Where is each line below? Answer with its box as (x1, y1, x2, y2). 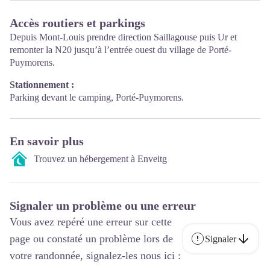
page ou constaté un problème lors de (10, 233, 173, 245)
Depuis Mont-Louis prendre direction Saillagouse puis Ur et (10, 32, 237, 42)
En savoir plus (10, 134, 84, 148)
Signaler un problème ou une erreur (10, 199, 196, 212)
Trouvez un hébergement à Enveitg (34, 153, 167, 164)
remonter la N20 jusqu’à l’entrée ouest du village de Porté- (10, 45, 231, 55)
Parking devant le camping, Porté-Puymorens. (10, 92, 184, 102)
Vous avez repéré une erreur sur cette (10, 216, 172, 228)
